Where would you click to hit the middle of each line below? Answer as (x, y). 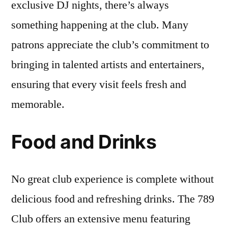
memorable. (38, 104)
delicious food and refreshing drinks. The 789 (113, 199)
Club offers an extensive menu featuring (101, 219)
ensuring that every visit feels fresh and (99, 84)
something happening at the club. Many (100, 25)
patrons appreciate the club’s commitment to (110, 45)
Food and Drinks (84, 142)
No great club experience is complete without (112, 179)
